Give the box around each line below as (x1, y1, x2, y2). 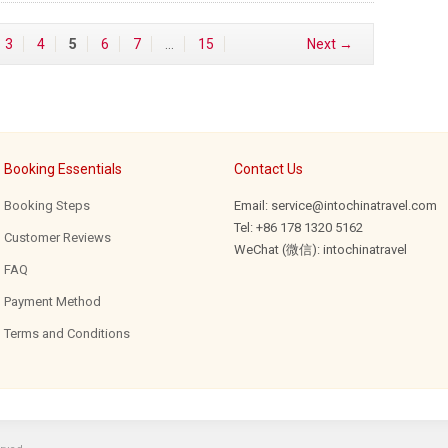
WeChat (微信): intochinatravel (234, 242, 407, 257)
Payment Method (4, 294, 101, 309)
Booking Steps (4, 198, 90, 213)
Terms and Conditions (4, 326, 130, 341)
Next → (307, 36, 353, 52)
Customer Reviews (4, 230, 111, 245)
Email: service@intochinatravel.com (234, 198, 437, 213)
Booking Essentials (4, 161, 122, 177)
